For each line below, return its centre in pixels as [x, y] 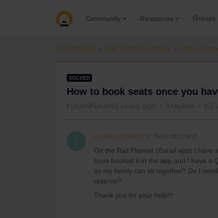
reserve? [109, 181]
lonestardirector [122, 136]
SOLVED [79, 78]
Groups [204, 18]
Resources [157, 18]
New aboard [175, 136]
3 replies [180, 106]
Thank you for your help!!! [134, 195]
